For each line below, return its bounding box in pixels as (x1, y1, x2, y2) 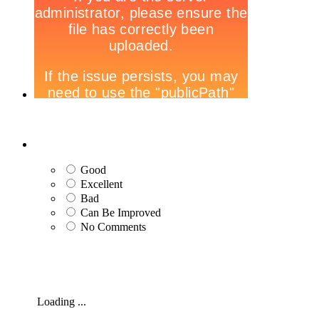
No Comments (80, 221, 146, 234)
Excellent (80, 178, 122, 191)
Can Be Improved (80, 206, 161, 219)
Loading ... (34, 296, 86, 308)
